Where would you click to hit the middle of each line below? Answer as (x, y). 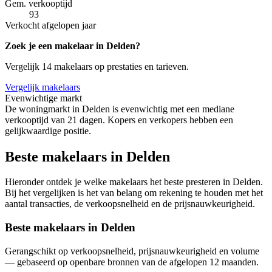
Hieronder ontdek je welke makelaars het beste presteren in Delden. (134, 182)
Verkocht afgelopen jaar (50, 25)
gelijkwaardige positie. (48, 131)
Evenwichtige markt (43, 98)
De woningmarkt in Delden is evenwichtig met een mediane (120, 109)
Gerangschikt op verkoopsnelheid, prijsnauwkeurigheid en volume (132, 251)
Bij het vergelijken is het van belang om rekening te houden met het (134, 193)
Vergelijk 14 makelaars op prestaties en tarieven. (97, 66)
